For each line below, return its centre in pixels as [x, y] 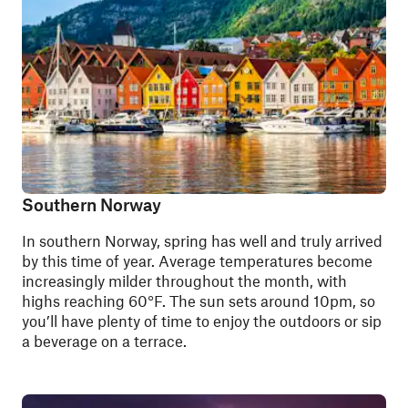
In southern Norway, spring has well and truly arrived [202, 240]
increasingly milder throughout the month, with [184, 280]
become [345, 260]
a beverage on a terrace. [104, 341]
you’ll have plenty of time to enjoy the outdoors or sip [202, 321]
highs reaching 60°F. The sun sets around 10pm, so [199, 301]
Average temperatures [236, 260]
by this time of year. [90, 260]
